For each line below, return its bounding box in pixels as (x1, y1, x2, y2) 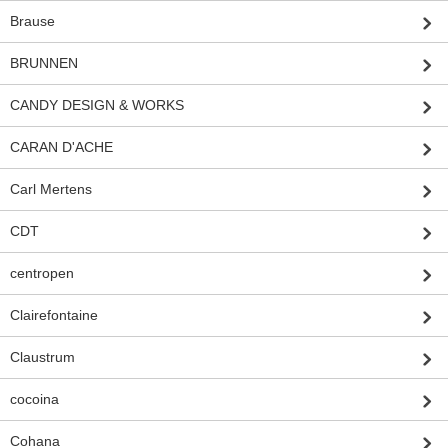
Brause (10, 12, 55, 29)
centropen (10, 264, 74, 281)
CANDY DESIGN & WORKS (10, 96, 184, 113)
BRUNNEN (10, 54, 78, 71)
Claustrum (10, 348, 75, 365)
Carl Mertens (10, 180, 92, 197)
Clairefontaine (10, 306, 98, 323)
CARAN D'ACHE (10, 138, 113, 155)
